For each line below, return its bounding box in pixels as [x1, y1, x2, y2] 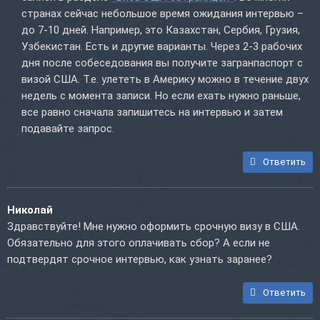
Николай [7, 204, 53, 217]
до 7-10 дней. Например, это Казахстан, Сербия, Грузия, [21, 24, 300, 37]
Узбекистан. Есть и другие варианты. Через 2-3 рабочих [21, 40, 302, 54]
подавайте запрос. [21, 122, 114, 136]
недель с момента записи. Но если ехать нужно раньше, [21, 89, 301, 103]
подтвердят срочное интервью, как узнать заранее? [7, 253, 272, 266]
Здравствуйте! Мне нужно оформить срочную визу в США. [7, 220, 300, 234]
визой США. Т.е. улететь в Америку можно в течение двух [21, 73, 309, 86]
